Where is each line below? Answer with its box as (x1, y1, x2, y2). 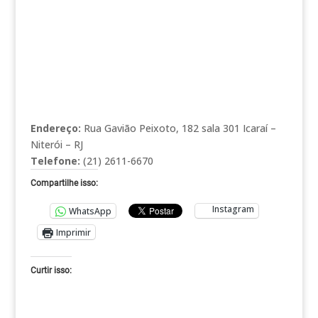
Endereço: (30, 121, 81, 135)
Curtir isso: (30, 265, 72, 275)
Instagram (212, 203, 254, 215)
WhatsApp (68, 204, 111, 217)
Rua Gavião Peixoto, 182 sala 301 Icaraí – (80, 121, 276, 135)
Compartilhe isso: (30, 178, 98, 188)
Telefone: (30, 154, 80, 168)
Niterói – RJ (30, 138, 83, 151)
